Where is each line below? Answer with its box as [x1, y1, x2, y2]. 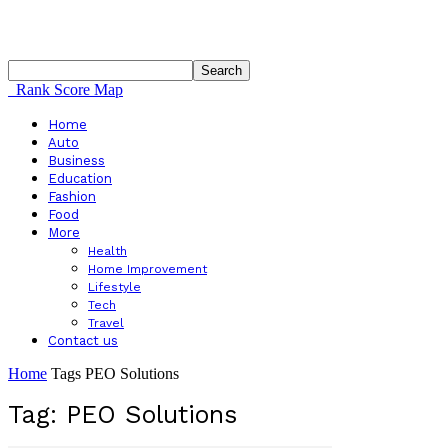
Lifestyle [88, 280, 141, 294]
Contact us [48, 333, 118, 348]
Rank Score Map [16, 81, 123, 98]
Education [48, 171, 112, 186]
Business [48, 153, 105, 168]
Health [88, 244, 127, 258]
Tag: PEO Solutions [8, 399, 237, 429]
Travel [88, 316, 124, 330]
